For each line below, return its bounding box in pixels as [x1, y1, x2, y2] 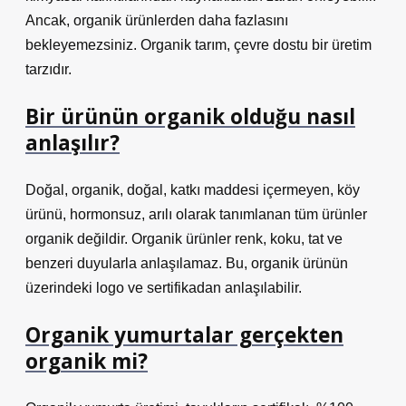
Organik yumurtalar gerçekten [25, 321, 343, 349]
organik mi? [25, 347, 148, 375]
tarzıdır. [25, 62, 72, 77]
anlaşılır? [25, 129, 120, 157]
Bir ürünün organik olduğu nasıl [25, 102, 355, 130]
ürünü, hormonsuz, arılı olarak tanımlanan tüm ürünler [25, 207, 367, 222]
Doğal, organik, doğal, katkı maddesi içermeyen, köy [25, 182, 360, 198]
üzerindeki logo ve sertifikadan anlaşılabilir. [25, 280, 302, 295]
